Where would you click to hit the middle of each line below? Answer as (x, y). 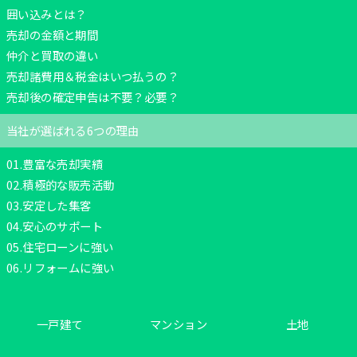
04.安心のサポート (55, 226)
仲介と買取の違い (53, 55)
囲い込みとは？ (47, 14)
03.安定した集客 (49, 205)
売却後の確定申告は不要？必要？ (92, 96)
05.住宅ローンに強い (60, 246)
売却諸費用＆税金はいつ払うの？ (92, 76)
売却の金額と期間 (53, 34)
